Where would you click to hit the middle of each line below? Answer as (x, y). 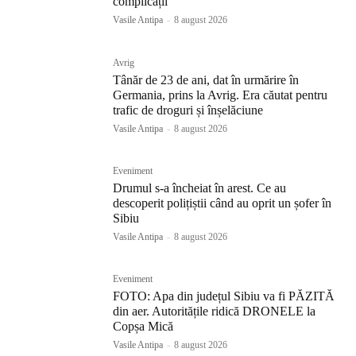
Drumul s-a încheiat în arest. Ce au (200, 188)
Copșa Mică (143, 326)
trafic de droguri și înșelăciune (188, 110)
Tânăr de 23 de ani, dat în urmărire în (206, 79)
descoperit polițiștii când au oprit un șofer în (222, 203)
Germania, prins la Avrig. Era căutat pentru (221, 95)
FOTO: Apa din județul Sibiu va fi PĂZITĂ (224, 296)
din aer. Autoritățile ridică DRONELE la (215, 311)
